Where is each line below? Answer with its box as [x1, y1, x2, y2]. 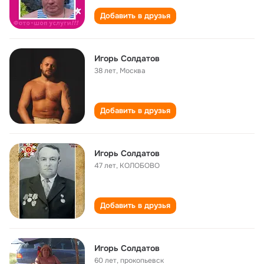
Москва [120, 66, 146, 75]
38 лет [94, 66, 116, 75]
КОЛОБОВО [120, 161, 160, 170]
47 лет [94, 161, 116, 170]
